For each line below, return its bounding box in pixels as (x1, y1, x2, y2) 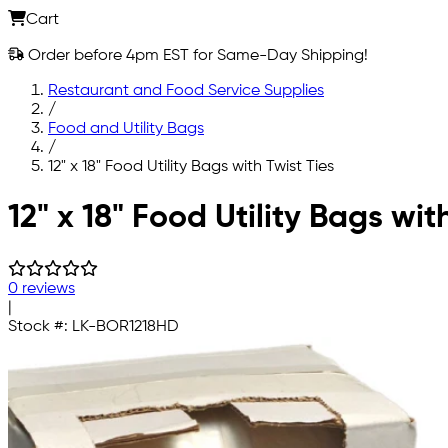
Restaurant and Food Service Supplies (48, 82, 324, 99)
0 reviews (8, 280, 75, 297)
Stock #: (8, 318, 72, 335)
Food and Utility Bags (48, 120, 204, 137)
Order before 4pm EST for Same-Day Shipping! (24, 47, 368, 64)
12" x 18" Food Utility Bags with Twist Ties (48, 158, 334, 175)
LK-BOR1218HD (72, 318, 179, 335)
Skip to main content (7, 192, 159, 209)
